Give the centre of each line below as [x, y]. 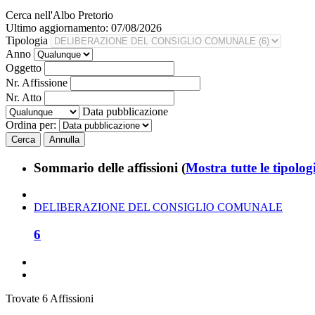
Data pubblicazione [125, 111]
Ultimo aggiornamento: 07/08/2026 [84, 27]
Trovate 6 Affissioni [50, 298]
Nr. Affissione [37, 82]
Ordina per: [31, 124]
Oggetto [24, 67]
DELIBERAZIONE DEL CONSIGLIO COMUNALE [158, 207]
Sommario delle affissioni [108, 167]
